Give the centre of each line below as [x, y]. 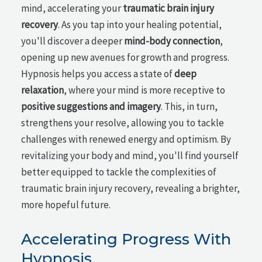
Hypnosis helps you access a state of [98, 73]
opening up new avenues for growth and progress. [125, 57]
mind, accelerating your [72, 8]
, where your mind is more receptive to [145, 90]
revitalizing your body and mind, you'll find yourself [130, 155]
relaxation [43, 90]
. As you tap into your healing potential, [140, 24]
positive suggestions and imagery [91, 106]
